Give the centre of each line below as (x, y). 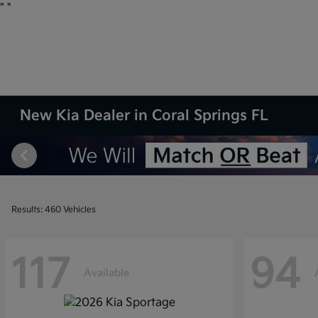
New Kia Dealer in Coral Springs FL (144, 116)
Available (106, 273)
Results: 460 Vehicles (54, 210)
